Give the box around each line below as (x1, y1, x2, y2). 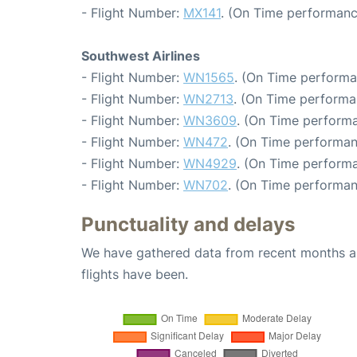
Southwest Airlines (81, 47, 200, 64)
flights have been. (81, 265, 188, 282)
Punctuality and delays (81, 212, 295, 236)
